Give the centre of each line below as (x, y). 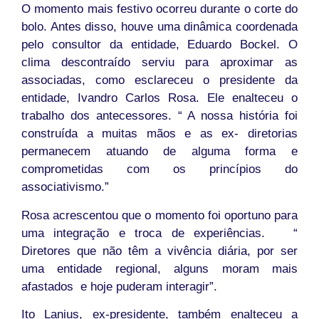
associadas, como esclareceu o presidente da (159, 80)
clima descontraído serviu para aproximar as (159, 63)
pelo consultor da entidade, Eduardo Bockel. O (159, 45)
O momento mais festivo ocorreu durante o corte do (159, 9)
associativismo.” (65, 187)
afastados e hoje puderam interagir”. (119, 286)
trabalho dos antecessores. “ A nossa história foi (159, 116)
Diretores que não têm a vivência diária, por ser (159, 251)
